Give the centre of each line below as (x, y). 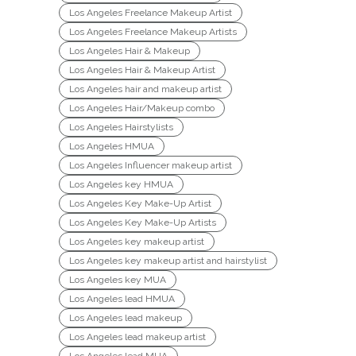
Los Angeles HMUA (112, 147)
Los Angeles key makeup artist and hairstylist (168, 261)
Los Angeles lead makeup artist (137, 337)
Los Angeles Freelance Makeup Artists (153, 32)
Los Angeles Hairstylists (121, 128)
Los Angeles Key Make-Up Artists (143, 223)
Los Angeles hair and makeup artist (145, 89)
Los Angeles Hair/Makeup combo (142, 108)
